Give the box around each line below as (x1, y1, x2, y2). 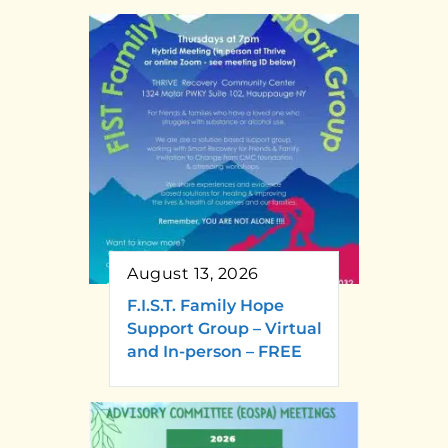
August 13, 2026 (127, 263, 259, 283)
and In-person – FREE (127, 341, 302, 361)
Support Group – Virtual (127, 318, 322, 338)
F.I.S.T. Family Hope (127, 295, 284, 315)
